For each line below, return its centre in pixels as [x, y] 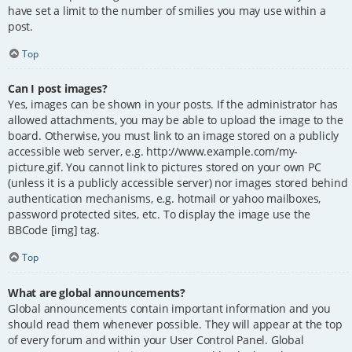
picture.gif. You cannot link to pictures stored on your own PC [165, 167]
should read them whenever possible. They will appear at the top [175, 324]
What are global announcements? [97, 292]
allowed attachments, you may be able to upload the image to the [176, 120]
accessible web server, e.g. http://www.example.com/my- [153, 152]
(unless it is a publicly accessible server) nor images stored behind [178, 183]
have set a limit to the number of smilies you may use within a [167, 10]
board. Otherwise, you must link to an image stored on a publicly [174, 136]
